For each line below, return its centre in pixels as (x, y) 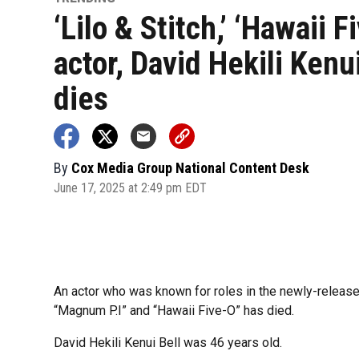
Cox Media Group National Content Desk (191, 167)
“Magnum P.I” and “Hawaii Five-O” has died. (174, 311)
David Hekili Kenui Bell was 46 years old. (168, 343)
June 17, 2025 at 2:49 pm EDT (131, 188)
